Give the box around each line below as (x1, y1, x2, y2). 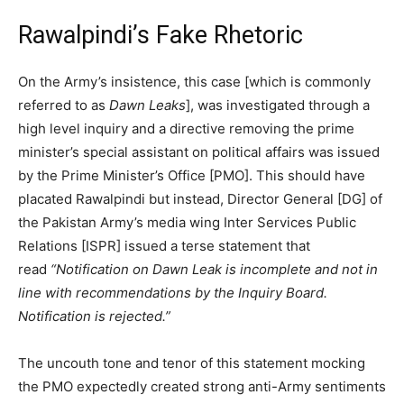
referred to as (18, 96, 109, 114)
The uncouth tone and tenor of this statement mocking (18, 353, 365, 372)
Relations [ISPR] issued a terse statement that (18, 236, 310, 254)
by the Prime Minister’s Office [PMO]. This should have (18, 166, 365, 184)
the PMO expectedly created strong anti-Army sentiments (18, 377, 386, 395)
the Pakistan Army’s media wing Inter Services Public (18, 213, 356, 231)
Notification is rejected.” (18, 307, 170, 325)
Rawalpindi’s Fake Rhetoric (18, 20, 303, 50)
